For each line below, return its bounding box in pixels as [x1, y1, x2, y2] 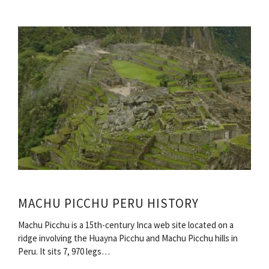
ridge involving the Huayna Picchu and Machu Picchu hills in [18, 232, 238, 244]
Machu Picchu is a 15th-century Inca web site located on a [18, 219, 234, 231]
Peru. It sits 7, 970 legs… [18, 246, 110, 258]
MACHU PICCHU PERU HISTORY [18, 195, 199, 212]
